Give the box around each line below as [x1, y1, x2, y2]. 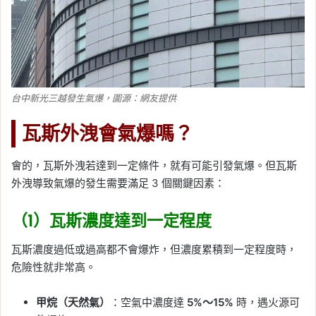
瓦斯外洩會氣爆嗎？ [22, 120, 193, 147]
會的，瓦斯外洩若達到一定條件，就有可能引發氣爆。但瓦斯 [11, 159, 297, 173]
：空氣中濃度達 [110, 295, 187, 309]
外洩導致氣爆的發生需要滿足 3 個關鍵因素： [11, 176, 225, 190]
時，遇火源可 [233, 295, 300, 309]
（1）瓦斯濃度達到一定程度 [11, 209, 212, 233]
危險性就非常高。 [11, 260, 96, 274]
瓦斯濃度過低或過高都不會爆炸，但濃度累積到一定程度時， [11, 242, 297, 256]
